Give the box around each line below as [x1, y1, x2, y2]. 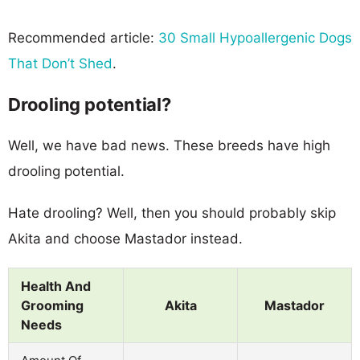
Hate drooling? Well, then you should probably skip [8, 204, 336, 221]
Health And [21, 277, 91, 294]
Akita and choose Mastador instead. [8, 230, 243, 247]
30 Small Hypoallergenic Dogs [158, 29, 352, 46]
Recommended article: [8, 29, 158, 46]
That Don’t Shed [8, 55, 112, 72]
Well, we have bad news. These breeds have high [8, 137, 330, 153]
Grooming [21, 297, 84, 313]
